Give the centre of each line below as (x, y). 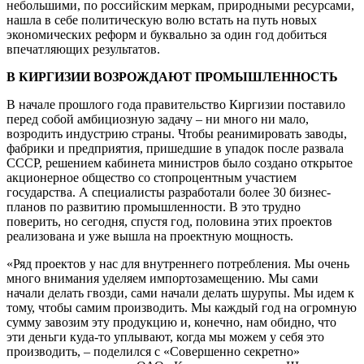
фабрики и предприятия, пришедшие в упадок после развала (175, 148)
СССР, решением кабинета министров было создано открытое (180, 162)
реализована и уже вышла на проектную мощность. (153, 236)
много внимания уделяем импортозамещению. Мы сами (162, 278)
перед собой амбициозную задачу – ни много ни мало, (158, 119)
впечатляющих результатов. (83, 49)
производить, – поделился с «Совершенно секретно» (153, 351)
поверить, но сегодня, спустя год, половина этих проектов (169, 221)
